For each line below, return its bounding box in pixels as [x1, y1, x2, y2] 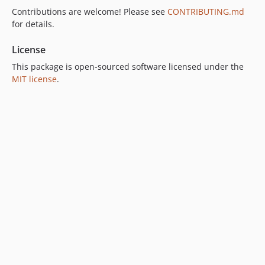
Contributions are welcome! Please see [12, 5, 167, 17]
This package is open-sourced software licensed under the [12, 60, 244, 72]
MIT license [12, 73, 57, 85]
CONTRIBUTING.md [167, 5, 244, 17]
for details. [12, 18, 54, 30]
